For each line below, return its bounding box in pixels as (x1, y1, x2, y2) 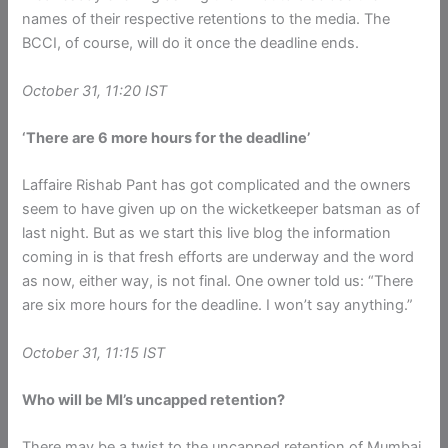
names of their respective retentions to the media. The (22, 10, 391, 29)
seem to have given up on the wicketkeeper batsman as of (22, 200, 421, 219)
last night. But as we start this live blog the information (22, 224, 392, 243)
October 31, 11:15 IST (22, 343, 166, 362)
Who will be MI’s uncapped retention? (22, 391, 286, 410)
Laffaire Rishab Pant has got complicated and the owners (22, 176, 412, 195)
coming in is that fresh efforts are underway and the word (22, 248, 415, 267)
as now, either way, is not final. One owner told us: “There (22, 272, 414, 291)
